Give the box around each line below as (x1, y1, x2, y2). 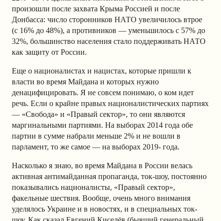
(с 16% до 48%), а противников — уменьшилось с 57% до (12, 26, 205, 35)
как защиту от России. (12, 47, 87, 56)
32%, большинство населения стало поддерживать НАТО (12, 37, 206, 45)
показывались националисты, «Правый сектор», (12, 183, 175, 191)
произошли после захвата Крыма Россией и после (12, 4, 180, 13)
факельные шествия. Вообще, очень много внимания (12, 193, 190, 202)
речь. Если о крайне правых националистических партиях (12, 99, 209, 108)
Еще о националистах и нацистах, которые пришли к (12, 66, 191, 75)
